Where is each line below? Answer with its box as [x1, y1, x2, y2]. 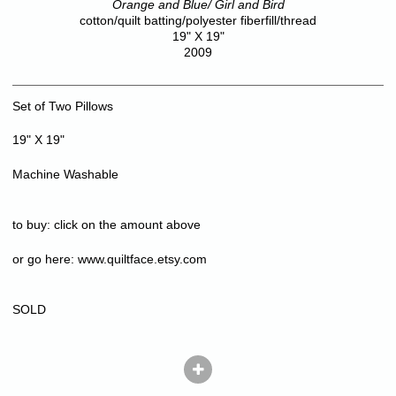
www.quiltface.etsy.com [78, 251, 207, 266]
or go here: [12, 251, 78, 266]
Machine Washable [12, 166, 118, 181]
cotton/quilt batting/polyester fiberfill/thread [80, 12, 316, 27]
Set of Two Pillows [12, 98, 113, 113]
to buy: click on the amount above [12, 217, 201, 232]
